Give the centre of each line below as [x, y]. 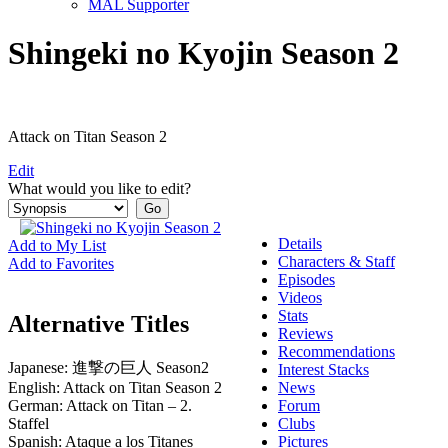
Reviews [305, 333]
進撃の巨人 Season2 [138, 367]
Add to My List [57, 245]
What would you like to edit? [99, 188]
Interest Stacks [323, 369]
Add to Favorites [61, 263]
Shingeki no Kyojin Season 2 [203, 53]
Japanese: [38, 367]
